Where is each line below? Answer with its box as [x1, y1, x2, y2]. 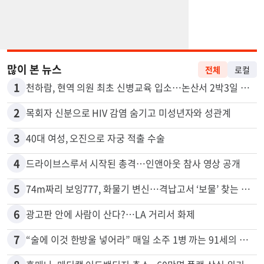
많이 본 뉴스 [7, 90, 62, 107]
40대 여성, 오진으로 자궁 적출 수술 [26, 160, 165, 174]
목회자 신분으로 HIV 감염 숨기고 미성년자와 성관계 [26, 134, 232, 149]
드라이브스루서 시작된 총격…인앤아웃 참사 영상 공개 [26, 185, 241, 200]
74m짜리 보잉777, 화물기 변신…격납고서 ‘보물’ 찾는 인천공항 [240, 210, 250, 225]
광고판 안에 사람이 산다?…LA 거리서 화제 [26, 236, 195, 250]
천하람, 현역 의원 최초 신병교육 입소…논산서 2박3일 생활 [240, 109, 250, 124]
